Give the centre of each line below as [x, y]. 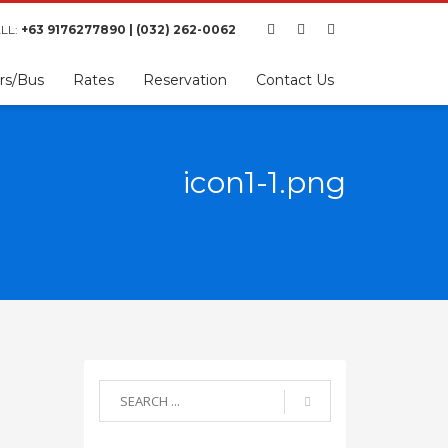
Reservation [185, 80]
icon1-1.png [264, 182]
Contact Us [295, 80]
